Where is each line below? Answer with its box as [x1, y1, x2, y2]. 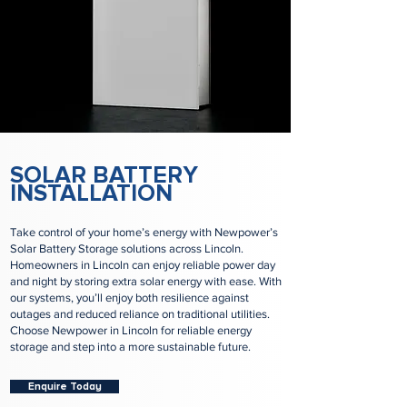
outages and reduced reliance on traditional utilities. [10, 307, 270, 321]
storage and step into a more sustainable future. [10, 340, 251, 353]
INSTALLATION [10, 179, 173, 208]
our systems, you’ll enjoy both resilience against [10, 291, 249, 304]
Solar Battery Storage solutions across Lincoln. [10, 242, 243, 255]
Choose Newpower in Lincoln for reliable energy [10, 323, 252, 337]
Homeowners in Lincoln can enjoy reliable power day [10, 258, 275, 272]
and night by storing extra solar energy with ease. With [10, 274, 282, 288]
